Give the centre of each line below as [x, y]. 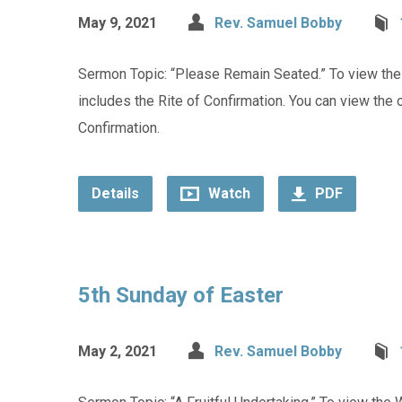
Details [115, 193]
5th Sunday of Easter [181, 295]
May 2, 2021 [118, 351]
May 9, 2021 [118, 23]
